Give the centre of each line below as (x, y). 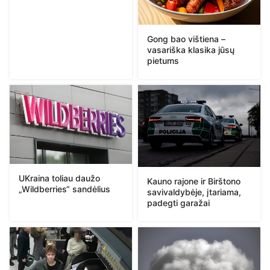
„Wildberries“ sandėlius (64, 189)
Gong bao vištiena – (186, 39)
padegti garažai (178, 202)
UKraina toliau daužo (59, 178)
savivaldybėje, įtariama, (194, 192)
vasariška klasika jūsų (191, 50)
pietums (163, 61)
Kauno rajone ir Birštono (194, 181)
